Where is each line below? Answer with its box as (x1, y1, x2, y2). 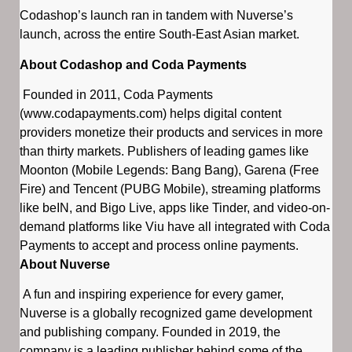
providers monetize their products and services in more (20, 126, 323, 140)
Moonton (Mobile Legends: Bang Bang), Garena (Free (20, 163, 319, 178)
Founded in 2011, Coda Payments (20, 88, 213, 102)
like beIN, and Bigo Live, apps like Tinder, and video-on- (20, 201, 330, 215)
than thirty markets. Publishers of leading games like (20, 145, 309, 159)
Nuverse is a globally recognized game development (20, 306, 312, 321)
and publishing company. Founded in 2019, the (20, 325, 280, 339)
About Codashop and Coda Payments (20, 57, 247, 71)
